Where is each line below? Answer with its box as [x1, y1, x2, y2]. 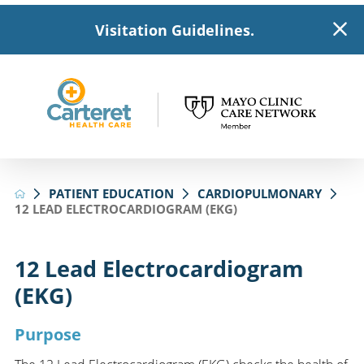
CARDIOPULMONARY [197, 184, 323, 201]
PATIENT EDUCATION [49, 184, 175, 201]
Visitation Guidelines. [94, 19, 254, 40]
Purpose [14, 323, 81, 346]
